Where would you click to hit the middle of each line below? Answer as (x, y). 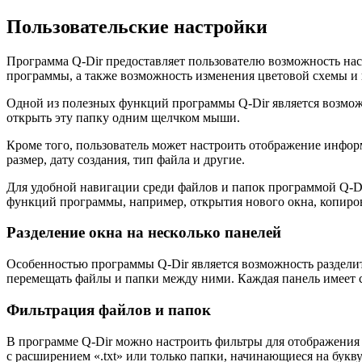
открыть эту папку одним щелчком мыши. (123, 117)
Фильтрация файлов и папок (109, 309)
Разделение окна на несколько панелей (144, 233)
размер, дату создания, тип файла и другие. (126, 159)
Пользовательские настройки (137, 26)
